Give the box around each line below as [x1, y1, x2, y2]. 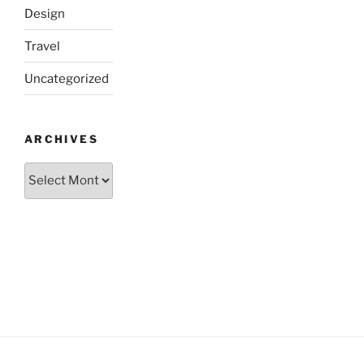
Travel [24, 38, 60, 54]
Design [24, 6, 65, 21]
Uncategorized [24, 71, 109, 86]
